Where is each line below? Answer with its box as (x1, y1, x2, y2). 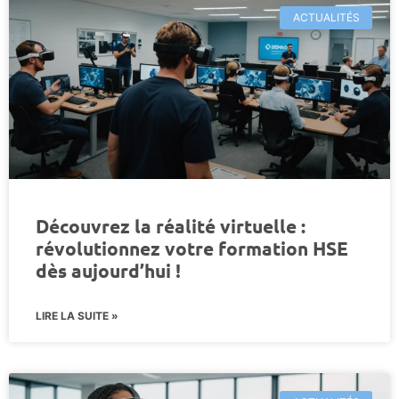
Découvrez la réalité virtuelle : (36, 213, 305, 238)
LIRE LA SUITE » (36, 308, 118, 322)
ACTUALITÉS (292, 10, 360, 24)
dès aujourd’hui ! (36, 257, 181, 282)
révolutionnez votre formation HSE (36, 235, 348, 260)
